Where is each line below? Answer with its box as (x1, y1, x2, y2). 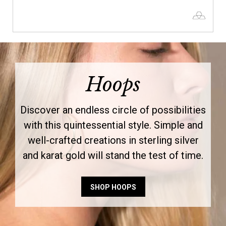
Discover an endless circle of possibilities (20, 104, 206, 117)
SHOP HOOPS (90, 183, 136, 192)
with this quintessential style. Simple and (23, 119, 203, 132)
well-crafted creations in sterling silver (27, 134, 199, 147)
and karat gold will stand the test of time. (23, 149, 203, 162)
